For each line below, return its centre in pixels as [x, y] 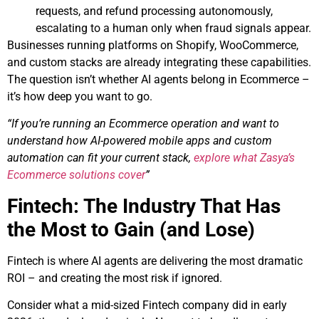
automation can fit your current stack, [100, 158]
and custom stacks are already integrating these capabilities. [159, 62]
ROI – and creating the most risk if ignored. [115, 278]
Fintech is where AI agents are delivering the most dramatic [155, 261]
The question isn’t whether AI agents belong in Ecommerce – [158, 79]
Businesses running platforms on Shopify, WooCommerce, [153, 45]
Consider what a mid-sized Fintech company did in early [147, 305]
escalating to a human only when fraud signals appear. [173, 28]
